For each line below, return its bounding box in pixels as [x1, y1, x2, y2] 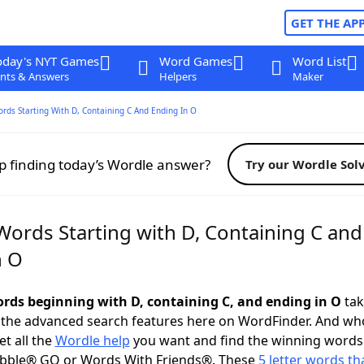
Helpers [158, 69, 197, 84]
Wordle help [54, 331, 130, 349]
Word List [292, 53, 346, 69]
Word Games [158, 53, 232, 69]
